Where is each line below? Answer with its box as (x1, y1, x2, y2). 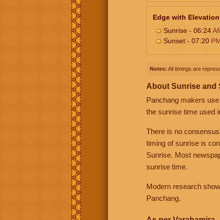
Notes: (150, 65, 167, 72)
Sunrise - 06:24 (162, 26, 213, 34)
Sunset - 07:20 (162, 36, 211, 45)
